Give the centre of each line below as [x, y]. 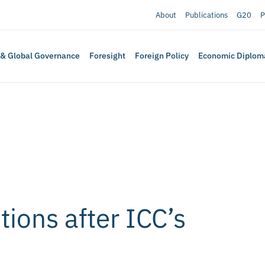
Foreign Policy [162, 56]
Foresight [108, 56]
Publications [206, 15]
